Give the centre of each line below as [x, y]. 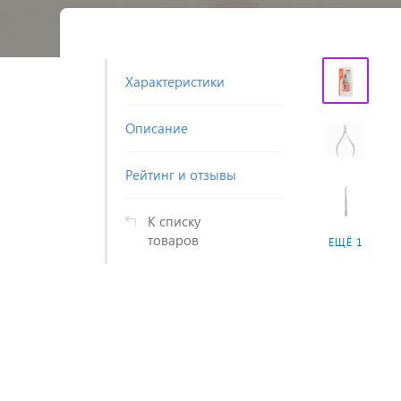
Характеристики [175, 81]
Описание [157, 128]
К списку [174, 221]
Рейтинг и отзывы [181, 175]
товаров [173, 240]
